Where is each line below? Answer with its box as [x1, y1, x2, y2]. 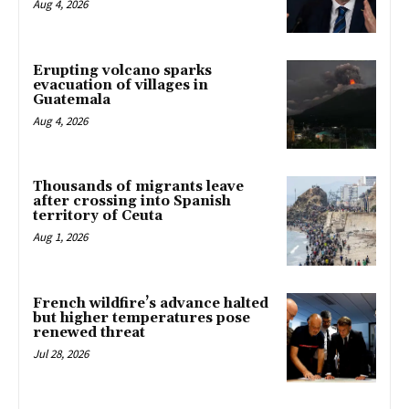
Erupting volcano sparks [33, 61, 212, 79]
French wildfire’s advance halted [33, 295, 268, 313]
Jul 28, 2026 [33, 346, 89, 362]
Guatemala [33, 90, 110, 109]
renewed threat [33, 324, 145, 342]
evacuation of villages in [33, 76, 208, 94]
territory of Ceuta [33, 207, 163, 225]
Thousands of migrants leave [33, 178, 244, 196]
